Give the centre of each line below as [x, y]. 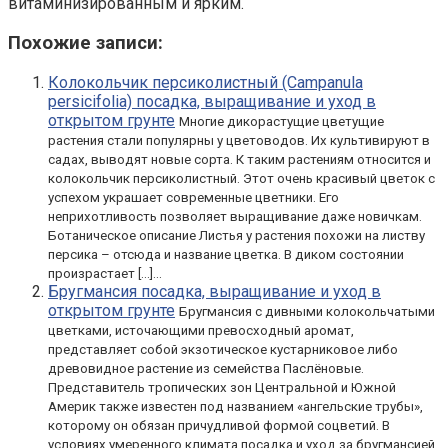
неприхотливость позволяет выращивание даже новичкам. [235, 216]
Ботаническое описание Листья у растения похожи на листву [236, 235]
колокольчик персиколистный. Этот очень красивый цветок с [241, 178]
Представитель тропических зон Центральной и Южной [222, 387]
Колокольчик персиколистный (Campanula [205, 82]
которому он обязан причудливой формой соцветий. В [219, 425]
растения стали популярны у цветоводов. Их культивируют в [239, 140]
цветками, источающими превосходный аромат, [201, 330]
